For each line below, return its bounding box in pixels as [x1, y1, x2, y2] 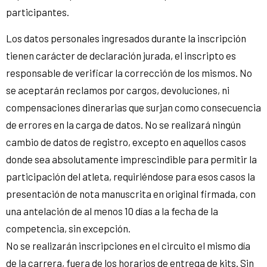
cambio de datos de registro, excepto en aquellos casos [6, 135, 246, 148]
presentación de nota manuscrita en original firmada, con [6, 187, 256, 200]
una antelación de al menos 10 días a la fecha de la [6, 204, 218, 217]
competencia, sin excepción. [6, 222, 131, 234]
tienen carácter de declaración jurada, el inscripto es [6, 49, 236, 61]
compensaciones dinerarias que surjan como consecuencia [6, 101, 261, 113]
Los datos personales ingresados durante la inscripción [6, 32, 246, 44]
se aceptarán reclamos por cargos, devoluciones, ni [6, 83, 229, 96]
